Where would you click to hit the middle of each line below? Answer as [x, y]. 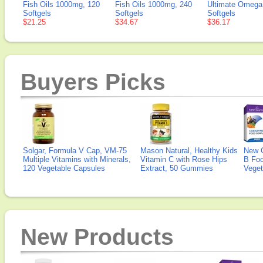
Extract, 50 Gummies [177, 168]
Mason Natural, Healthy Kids [189, 151]
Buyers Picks [93, 82]
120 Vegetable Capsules [64, 168]
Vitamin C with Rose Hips [184, 159]
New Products [97, 237]
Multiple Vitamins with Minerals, [77, 159]
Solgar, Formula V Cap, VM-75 [75, 151]
